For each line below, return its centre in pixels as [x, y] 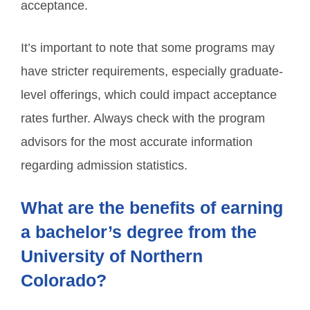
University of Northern [112, 256]
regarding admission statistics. [104, 165]
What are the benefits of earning [152, 208]
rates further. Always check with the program [143, 118]
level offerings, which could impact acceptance [149, 95]
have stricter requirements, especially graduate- [152, 71]
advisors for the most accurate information [137, 142]
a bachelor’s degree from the [139, 232]
